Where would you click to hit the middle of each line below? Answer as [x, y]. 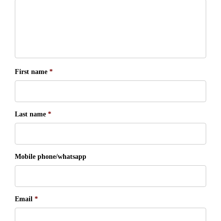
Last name [30, 114]
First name [31, 72]
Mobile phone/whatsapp [51, 157]
